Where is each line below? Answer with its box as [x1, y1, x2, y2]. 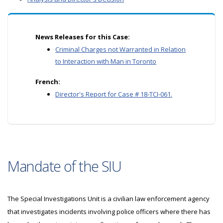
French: [35, 77, 60, 86]
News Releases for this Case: [35, 32, 130, 41]
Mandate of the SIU [7, 156, 121, 176]
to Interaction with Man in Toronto [55, 57, 156, 66]
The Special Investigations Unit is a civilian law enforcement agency [7, 194, 210, 203]
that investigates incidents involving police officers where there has [7, 207, 211, 216]
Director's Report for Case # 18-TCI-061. [55, 90, 172, 99]
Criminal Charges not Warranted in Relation [55, 45, 186, 54]
